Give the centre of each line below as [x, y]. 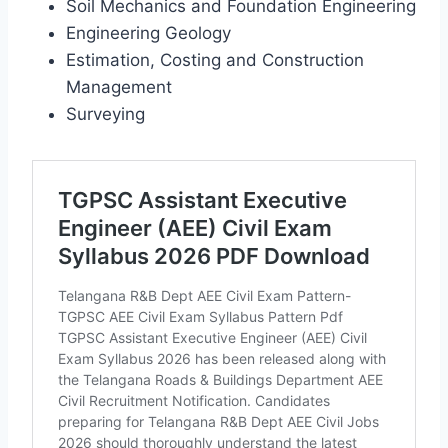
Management [119, 87]
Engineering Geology [148, 33]
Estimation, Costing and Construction [215, 60]
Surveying [105, 114]
